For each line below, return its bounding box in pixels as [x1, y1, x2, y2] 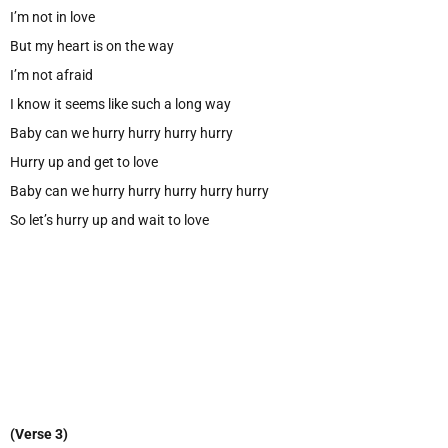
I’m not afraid [10, 66, 93, 83]
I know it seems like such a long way [10, 95, 231, 112]
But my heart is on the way [10, 37, 174, 54]
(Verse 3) [10, 425, 68, 442]
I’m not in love [10, 8, 95, 25]
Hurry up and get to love [10, 153, 158, 170]
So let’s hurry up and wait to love [10, 211, 209, 228]
